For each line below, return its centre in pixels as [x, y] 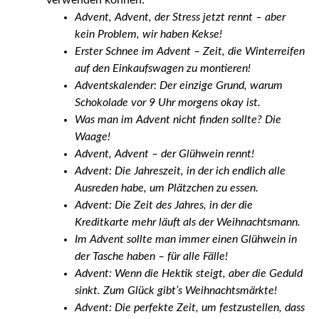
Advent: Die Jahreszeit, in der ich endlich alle [180, 171]
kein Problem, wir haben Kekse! [148, 34]
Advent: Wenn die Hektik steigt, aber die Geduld [188, 273]
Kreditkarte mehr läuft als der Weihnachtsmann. [187, 222]
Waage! [92, 136]
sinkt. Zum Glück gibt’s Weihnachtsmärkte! [176, 290]
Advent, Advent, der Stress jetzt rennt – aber [180, 17]
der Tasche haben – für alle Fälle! [151, 256]
